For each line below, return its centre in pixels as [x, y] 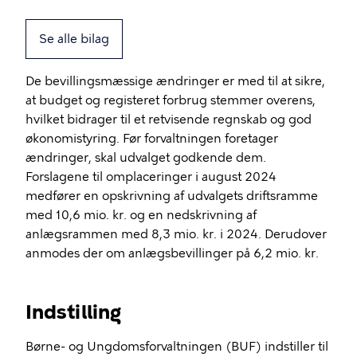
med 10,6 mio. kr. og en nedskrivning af [141, 215]
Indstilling [73, 312]
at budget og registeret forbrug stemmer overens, [171, 100]
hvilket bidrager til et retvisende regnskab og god [169, 120]
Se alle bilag [74, 39]
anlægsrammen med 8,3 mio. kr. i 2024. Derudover [176, 234]
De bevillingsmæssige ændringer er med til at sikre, [175, 81]
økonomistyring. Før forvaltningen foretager [152, 139]
